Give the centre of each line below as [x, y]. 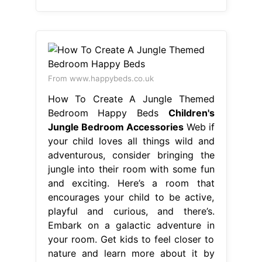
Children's [191, 113]
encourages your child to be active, [131, 197]
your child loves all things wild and [131, 141]
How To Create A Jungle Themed [131, 99]
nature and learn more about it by [131, 253]
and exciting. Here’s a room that [131, 183]
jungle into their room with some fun [131, 169]
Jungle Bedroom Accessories [116, 127]
